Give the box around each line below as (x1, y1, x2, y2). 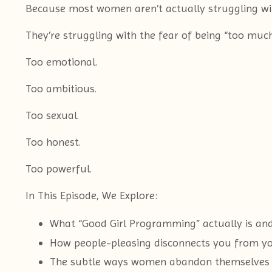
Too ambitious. (25, 81, 97, 95)
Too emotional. (25, 55, 97, 68)
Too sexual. (25, 108, 79, 121)
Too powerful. (25, 161, 92, 175)
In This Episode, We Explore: (25, 188, 157, 202)
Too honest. (25, 135, 81, 148)
